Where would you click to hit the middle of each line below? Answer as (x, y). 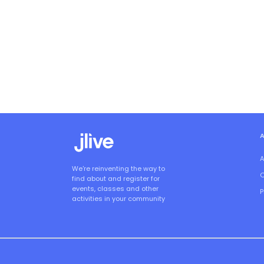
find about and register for (116, 179)
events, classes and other (115, 189)
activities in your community (118, 199)
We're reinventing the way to (118, 169)
